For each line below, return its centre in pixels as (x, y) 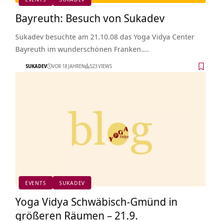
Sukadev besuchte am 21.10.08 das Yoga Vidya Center (105, 36)
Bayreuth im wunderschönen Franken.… (82, 49)
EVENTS (36, 183)
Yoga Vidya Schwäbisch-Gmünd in (96, 201)
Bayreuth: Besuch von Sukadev (90, 18)
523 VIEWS (101, 66)
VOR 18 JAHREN (68, 66)
